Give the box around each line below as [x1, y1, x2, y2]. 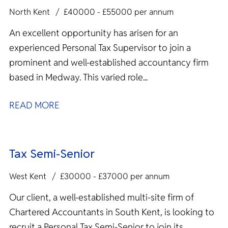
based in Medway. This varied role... [83, 71, 148, 83]
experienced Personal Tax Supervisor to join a [9, 41, 191, 53]
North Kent [9, 7, 50, 17]
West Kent [9, 171, 46, 182]
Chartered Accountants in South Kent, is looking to [9, 206, 214, 218]
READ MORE [9, 99, 60, 111]
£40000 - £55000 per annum [64, 7, 174, 17]
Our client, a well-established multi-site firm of [9, 191, 194, 203]
